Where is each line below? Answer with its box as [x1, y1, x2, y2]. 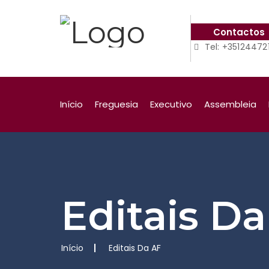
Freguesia [95, 98, 138, 110]
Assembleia [204, 98, 256, 110]
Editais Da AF [109, 242, 161, 254]
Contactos [213, 26, 265, 38]
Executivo [150, 98, 192, 110]
